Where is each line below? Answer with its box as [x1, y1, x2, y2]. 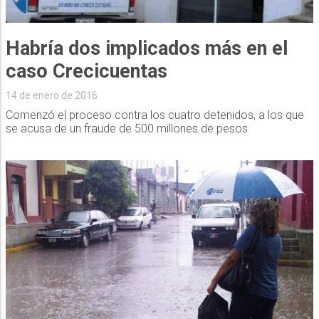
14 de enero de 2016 [5, 89, 98, 101]
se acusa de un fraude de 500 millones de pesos [5, 121, 248, 135]
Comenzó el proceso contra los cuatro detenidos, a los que [5, 108, 304, 122]
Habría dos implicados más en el [5, 36, 288, 60]
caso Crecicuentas [5, 59, 167, 83]
